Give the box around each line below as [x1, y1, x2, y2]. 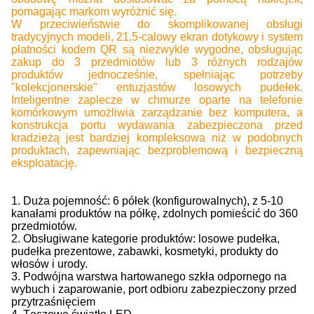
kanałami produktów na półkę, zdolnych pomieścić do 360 [11, 207, 298, 219]
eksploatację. [11, 157, 77, 169]
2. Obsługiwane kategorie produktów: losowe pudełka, [11, 233, 280, 245]
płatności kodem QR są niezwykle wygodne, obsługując [11, 43, 303, 55]
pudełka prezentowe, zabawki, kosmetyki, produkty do [11, 245, 278, 257]
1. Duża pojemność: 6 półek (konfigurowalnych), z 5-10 [11, 195, 283, 207]
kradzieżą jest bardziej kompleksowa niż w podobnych [11, 132, 303, 144]
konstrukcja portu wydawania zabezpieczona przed [11, 119, 303, 131]
